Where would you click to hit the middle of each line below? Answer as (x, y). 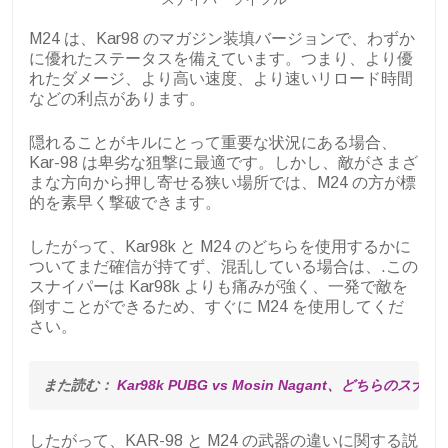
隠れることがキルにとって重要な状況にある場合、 (213, 143)
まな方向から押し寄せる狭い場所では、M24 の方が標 (222, 183)
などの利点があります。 (117, 99)
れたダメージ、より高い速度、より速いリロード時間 (221, 79)
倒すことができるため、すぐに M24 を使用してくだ (216, 307)
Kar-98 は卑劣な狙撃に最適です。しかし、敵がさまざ (223, 163)
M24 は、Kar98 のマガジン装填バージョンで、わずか (222, 39)
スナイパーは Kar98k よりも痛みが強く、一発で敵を (218, 287)
